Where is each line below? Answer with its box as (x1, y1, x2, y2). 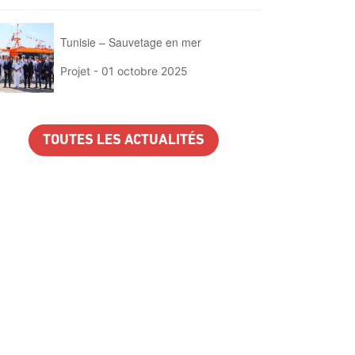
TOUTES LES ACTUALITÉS (43, 133, 204, 149)
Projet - (60, 63, 102, 78)
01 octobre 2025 (101, 63, 189, 78)
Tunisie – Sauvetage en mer (60, 33, 202, 50)
